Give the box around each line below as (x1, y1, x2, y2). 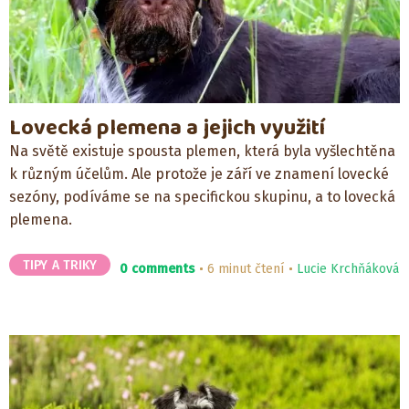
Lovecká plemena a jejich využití (9, 110, 325, 147)
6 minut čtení (207, 261, 285, 278)
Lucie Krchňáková (297, 261, 400, 278)
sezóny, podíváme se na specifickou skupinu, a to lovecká (9, 188, 395, 206)
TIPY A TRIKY (23, 257, 98, 274)
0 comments (120, 261, 195, 278)
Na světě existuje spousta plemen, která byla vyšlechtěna (9, 142, 395, 161)
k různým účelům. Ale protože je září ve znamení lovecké (9, 165, 389, 184)
